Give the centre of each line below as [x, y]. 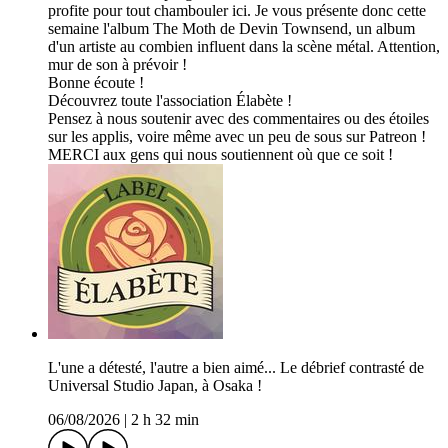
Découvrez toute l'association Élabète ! [170, 101]
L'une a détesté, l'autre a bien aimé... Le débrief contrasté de [236, 368]
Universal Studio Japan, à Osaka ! [155, 386]
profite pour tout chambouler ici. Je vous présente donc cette [237, 11]
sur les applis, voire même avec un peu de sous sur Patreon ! [237, 137]
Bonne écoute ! [96, 83]
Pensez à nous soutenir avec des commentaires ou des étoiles [238, 119]
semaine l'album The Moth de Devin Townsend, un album [231, 29]
